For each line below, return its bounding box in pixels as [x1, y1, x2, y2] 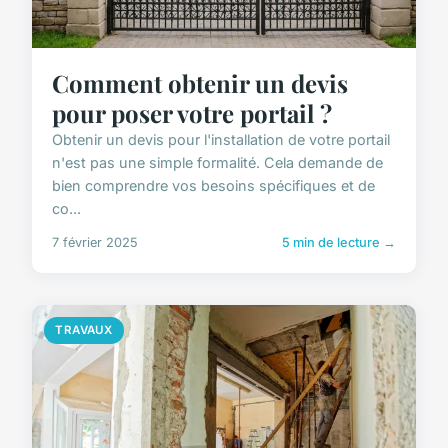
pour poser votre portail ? [52, 97, 332, 130]
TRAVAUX [55, 323, 113, 338]
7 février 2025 [52, 235, 138, 251]
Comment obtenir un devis [52, 67, 348, 100]
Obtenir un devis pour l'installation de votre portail [52, 131, 390, 149]
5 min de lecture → [282, 235, 396, 251]
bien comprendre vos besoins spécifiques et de [52, 177, 375, 195]
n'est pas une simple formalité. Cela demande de [52, 154, 383, 172]
